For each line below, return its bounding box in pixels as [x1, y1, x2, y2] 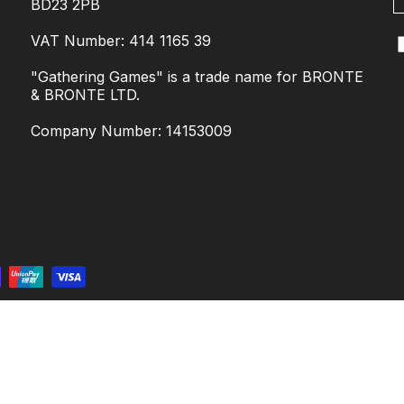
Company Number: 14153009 [30, 121, 232, 140]
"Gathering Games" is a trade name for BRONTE [30, 67, 363, 86]
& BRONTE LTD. [30, 85, 140, 104]
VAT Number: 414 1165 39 [30, 31, 211, 50]
